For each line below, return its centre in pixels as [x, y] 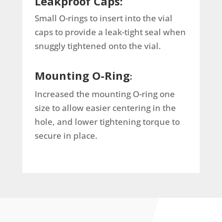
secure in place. [67, 135]
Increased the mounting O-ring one [105, 94]
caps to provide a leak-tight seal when [110, 32]
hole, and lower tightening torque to [107, 121]
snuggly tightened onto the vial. [98, 46]
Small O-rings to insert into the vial [103, 18]
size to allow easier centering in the [105, 108]
